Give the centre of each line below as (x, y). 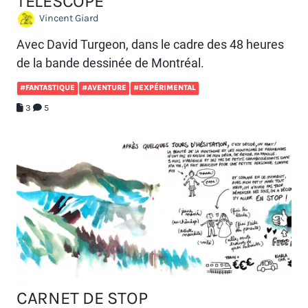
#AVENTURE (104, 87)
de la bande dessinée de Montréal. (110, 63)
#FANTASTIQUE (47, 87)
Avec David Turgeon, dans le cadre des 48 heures (150, 44)
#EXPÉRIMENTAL (165, 87)
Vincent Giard (68, 19)
